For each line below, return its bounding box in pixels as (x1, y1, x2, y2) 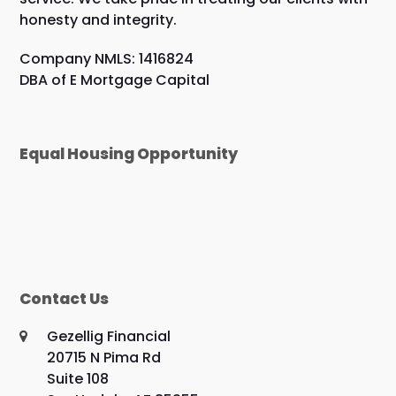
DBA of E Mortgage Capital (19, 69, 210, 90)
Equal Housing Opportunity (19, 142, 239, 164)
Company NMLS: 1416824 (19, 48, 194, 69)
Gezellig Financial (47, 325, 171, 346)
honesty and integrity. (19, 9, 178, 30)
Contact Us (19, 287, 110, 309)
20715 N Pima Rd (47, 346, 162, 368)
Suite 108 (47, 368, 110, 389)
